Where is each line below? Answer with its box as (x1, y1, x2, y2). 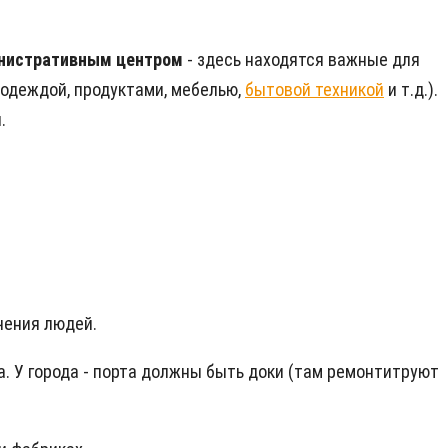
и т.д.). (384, 79, 438, 101)
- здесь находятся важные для (187, 49, 420, 71)
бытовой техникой (245, 79, 384, 101)
